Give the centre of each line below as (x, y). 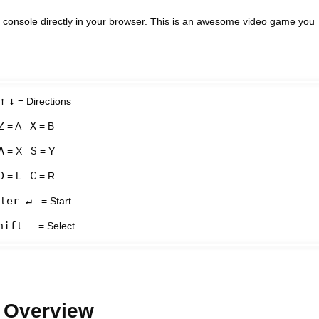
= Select (55, 225)
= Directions (43, 101)
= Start (55, 200)
